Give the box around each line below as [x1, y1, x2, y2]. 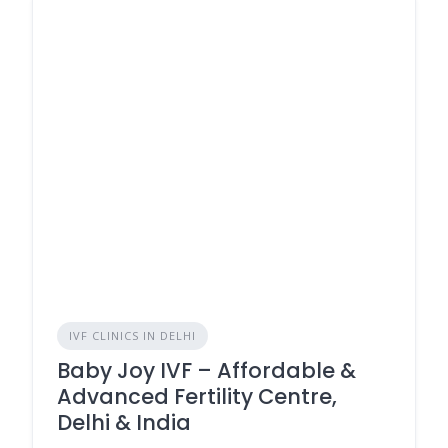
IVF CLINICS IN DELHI [69, 328, 196, 343]
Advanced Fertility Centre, [57, 382, 337, 411]
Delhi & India [57, 408, 191, 437]
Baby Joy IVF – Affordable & [57, 356, 356, 385]
